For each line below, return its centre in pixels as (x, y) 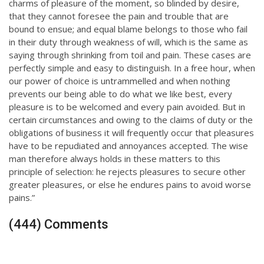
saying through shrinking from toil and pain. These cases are (130, 55)
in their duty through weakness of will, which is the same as (128, 42)
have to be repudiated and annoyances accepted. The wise (128, 146)
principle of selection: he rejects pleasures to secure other (127, 171)
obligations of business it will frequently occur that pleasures (131, 133)
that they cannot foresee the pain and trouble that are (119, 16)
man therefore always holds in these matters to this (115, 159)
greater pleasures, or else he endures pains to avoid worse (130, 184)
